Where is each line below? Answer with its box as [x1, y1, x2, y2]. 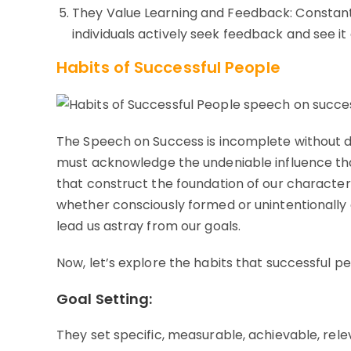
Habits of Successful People [56, 56, 280, 79]
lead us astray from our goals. [56, 217, 241, 236]
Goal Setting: [56, 289, 153, 309]
